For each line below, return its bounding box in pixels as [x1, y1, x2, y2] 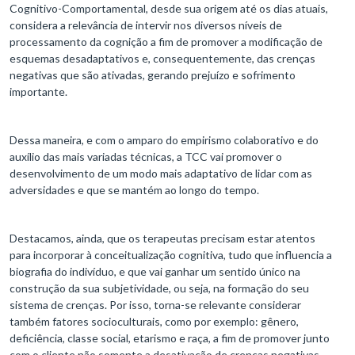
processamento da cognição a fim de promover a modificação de [10, 35, 323, 49]
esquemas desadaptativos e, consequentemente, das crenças [10, 52, 315, 66]
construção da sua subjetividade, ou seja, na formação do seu [10, 281, 309, 296]
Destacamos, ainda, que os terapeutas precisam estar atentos [10, 231, 315, 246]
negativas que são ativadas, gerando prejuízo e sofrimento [10, 68, 296, 82]
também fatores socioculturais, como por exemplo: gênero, [10, 315, 299, 329]
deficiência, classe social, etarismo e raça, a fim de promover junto [10, 331, 330, 345]
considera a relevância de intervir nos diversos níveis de [10, 18, 282, 32]
